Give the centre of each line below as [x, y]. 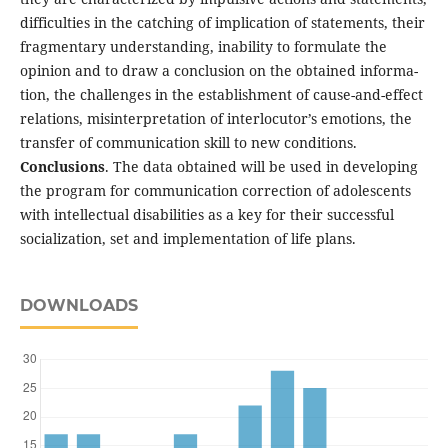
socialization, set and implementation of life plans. [187, 239]
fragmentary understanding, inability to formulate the [203, 47]
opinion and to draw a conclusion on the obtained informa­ [218, 71]
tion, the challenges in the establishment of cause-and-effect [221, 95]
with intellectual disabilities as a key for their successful [206, 215]
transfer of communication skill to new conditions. [188, 143]
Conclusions [62, 167]
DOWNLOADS [78, 306]
